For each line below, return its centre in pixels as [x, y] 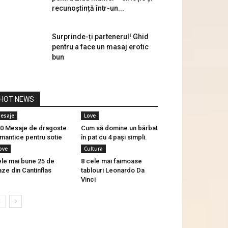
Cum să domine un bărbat [119, 128]
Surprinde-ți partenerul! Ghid [100, 37]
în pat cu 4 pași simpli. [114, 137]
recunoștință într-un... [88, 8]
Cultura [93, 149]
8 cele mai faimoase [111, 161]
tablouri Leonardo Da [112, 170]
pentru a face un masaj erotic [100, 47]
